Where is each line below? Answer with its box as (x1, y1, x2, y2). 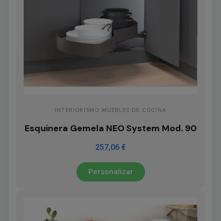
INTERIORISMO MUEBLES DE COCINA (54, 107, 166, 114)
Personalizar (88, 167, 133, 177)
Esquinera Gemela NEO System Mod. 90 (24, 122, 197, 135)
